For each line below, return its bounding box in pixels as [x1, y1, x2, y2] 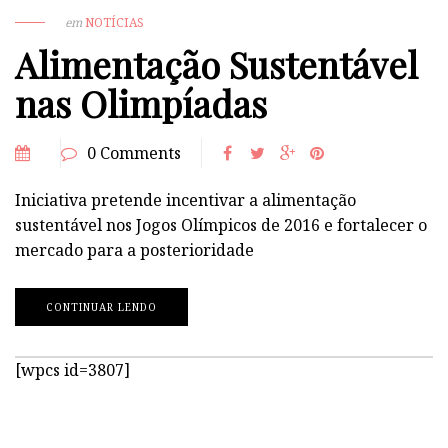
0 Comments [87, 141, 181, 164]
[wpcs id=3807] [15, 358, 130, 381]
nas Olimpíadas [15, 78, 267, 127]
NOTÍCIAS [85, 13, 144, 31]
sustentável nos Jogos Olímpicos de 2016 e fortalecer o [15, 213, 427, 236]
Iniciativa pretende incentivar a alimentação [15, 188, 356, 211]
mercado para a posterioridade [15, 238, 254, 261]
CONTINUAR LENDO [46, 299, 157, 314]
